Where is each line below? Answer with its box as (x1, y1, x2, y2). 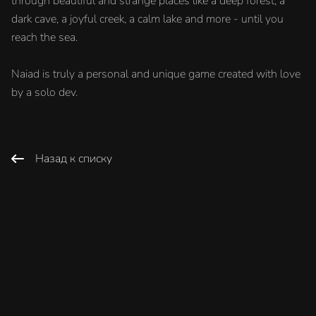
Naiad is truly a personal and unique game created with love (11, 66, 300, 82)
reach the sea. (11, 30, 78, 45)
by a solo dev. (11, 85, 78, 100)
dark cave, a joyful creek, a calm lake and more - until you (11, 11, 284, 27)
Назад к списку (35, 151, 112, 167)
